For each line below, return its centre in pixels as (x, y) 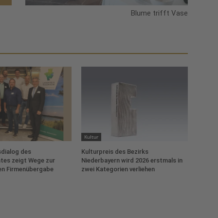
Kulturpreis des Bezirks (115, 152)
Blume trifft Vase (159, 13)
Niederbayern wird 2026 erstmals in (132, 161)
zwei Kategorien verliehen (118, 169)
